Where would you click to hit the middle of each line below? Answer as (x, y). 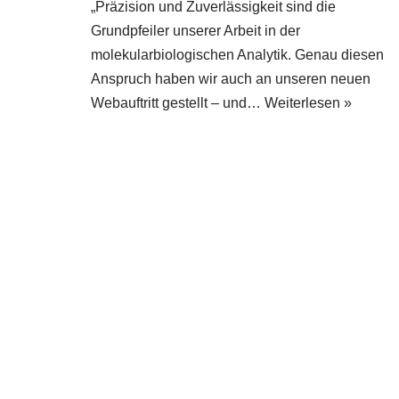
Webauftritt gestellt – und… (178, 102)
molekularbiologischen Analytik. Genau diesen (237, 54)
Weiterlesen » (308, 102)
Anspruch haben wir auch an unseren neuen (231, 78)
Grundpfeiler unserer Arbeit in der (195, 30)
